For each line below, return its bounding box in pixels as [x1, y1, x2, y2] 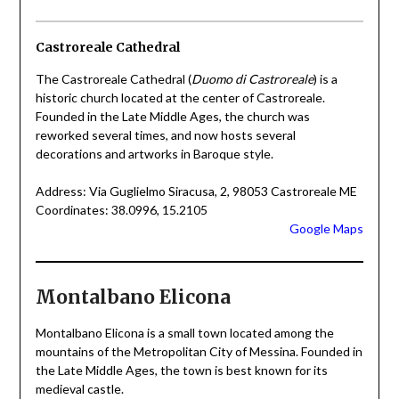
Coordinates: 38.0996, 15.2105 [35, 201, 208, 217]
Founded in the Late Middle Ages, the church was [35, 108, 310, 124]
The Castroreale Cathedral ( [35, 70, 191, 86]
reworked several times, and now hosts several [35, 126, 296, 142]
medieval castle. [35, 380, 124, 396]
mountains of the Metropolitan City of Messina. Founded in [35, 343, 362, 359]
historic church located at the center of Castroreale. [35, 89, 325, 105]
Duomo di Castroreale [191, 70, 313, 86]
